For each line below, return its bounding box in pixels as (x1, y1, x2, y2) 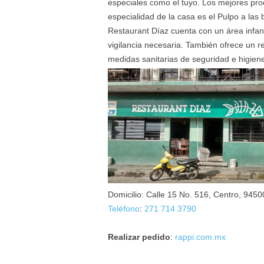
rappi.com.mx (174, 232, 226, 242)
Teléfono (107, 204, 140, 214)
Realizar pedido (107, 232, 170, 242)
